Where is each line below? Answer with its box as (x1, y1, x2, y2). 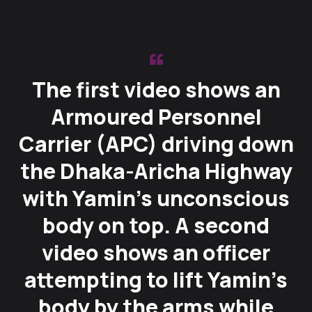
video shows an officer (42, 238, 270, 267)
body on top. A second (42, 211, 270, 240)
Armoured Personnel (50, 102, 262, 132)
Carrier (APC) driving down (18, 130, 294, 159)
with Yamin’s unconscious (22, 184, 290, 213)
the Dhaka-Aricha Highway (19, 157, 292, 186)
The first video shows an (31, 75, 281, 104)
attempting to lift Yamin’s (24, 265, 288, 295)
